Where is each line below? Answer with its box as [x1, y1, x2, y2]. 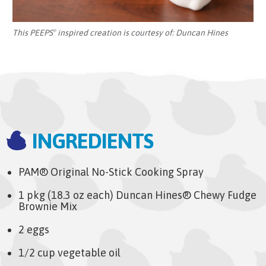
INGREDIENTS [32, 128, 154, 153]
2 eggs [18, 223, 50, 236]
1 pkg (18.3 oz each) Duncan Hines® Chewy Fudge [18, 188, 257, 201]
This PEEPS [12, 27, 53, 37]
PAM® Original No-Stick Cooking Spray [18, 165, 204, 178]
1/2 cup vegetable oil [18, 246, 121, 259]
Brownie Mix [18, 199, 78, 213]
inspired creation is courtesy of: [56, 27, 176, 37]
